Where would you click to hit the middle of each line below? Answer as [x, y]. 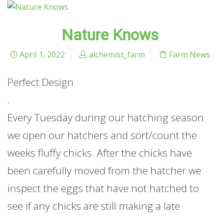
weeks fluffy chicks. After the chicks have [100, 153]
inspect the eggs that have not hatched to [103, 188]
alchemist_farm [117, 55]
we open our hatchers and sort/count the [102, 135]
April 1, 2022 [41, 55]
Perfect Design [41, 82]
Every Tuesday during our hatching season [106, 118]
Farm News [190, 55]
